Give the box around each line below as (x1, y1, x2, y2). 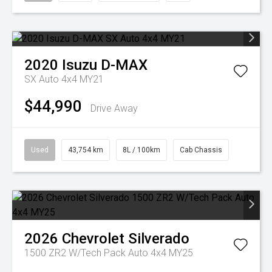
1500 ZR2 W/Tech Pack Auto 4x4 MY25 (24, 247, 193, 259)
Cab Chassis (180, 146, 222, 154)
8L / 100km (123, 146, 160, 154)
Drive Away (90, 103, 138, 114)
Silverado (128, 230, 189, 247)
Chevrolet (62, 230, 124, 247)
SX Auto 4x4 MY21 (24, 73, 104, 85)
